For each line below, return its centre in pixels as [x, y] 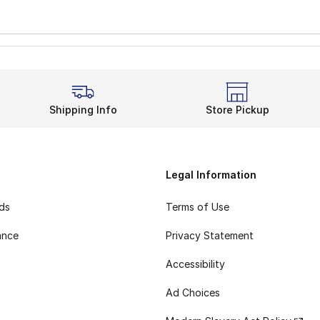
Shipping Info [83, 109]
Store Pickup [237, 109]
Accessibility [195, 264]
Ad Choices [193, 293]
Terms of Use [197, 207]
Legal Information [211, 174]
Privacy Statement [210, 236]
